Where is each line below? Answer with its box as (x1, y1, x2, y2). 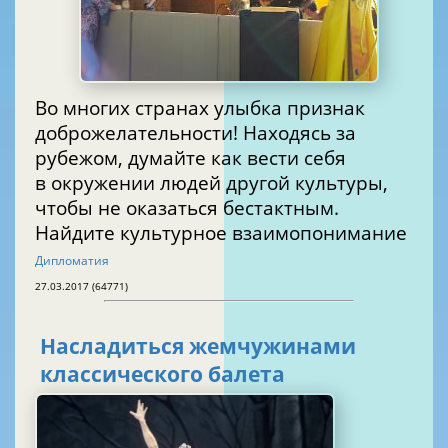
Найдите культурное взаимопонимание (35, 219, 407, 245)
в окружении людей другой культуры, (35, 169, 388, 195)
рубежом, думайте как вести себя (35, 144, 346, 170)
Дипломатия (35, 251, 109, 269)
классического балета (40, 360, 285, 389)
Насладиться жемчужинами (40, 332, 356, 361)
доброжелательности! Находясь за (35, 119, 356, 145)
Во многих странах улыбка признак (35, 94, 365, 120)
